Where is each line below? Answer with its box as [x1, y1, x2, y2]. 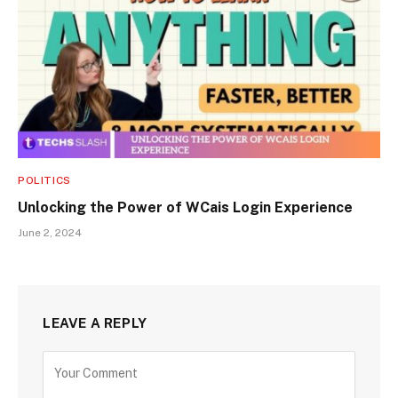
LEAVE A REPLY [43, 315, 147, 331]
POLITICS [18, 174, 71, 187]
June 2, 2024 [18, 227, 82, 240]
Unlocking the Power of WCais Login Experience [18, 199, 353, 217]
